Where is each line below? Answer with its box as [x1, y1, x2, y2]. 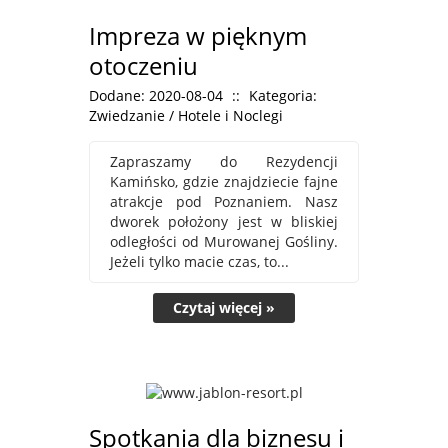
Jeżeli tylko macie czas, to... [110, 251, 289, 271]
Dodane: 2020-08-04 [89, 85, 223, 105]
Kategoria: [249, 85, 317, 105]
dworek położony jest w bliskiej [110, 211, 338, 231]
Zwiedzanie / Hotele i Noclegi [89, 105, 283, 125]
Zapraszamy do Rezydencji [110, 151, 338, 171]
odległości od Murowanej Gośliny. [110, 231, 338, 251]
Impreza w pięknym [89, 18, 307, 52]
